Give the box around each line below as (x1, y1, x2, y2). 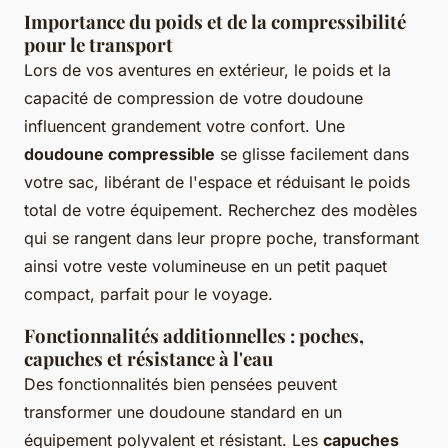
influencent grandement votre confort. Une (24, 115, 345, 136)
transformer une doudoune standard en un (24, 401, 342, 422)
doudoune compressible (24, 143, 215, 164)
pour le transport (24, 31, 173, 57)
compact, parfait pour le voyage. (24, 283, 273, 304)
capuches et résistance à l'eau (24, 345, 273, 371)
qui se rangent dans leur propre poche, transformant (24, 227, 419, 248)
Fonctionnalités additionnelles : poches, (24, 322, 364, 348)
